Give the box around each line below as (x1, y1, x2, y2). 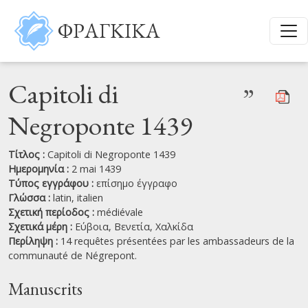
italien (77, 191, 103, 204)
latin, (53, 191, 77, 204)
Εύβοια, (75, 220, 114, 233)
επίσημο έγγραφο (96, 177, 177, 190)
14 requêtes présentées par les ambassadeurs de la (60, 234, 294, 247)
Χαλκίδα (155, 220, 193, 233)
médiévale (97, 206, 143, 219)
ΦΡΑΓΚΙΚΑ (58, 17, 161, 44)
